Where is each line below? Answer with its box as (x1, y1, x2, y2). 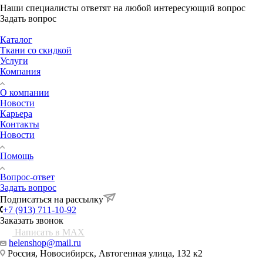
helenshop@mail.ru (9, 237, 81, 248)
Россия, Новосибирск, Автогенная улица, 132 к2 (5, 248, 203, 258)
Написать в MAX (12, 227, 85, 237)
